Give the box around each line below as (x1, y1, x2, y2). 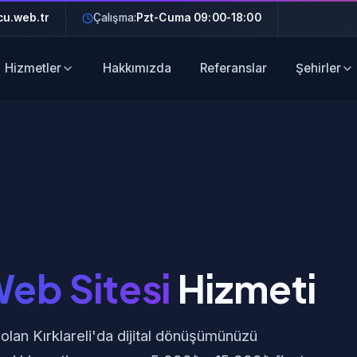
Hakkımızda (102, 61, 171, 76)
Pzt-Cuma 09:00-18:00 (135, 11, 261, 24)
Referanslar (199, 61, 267, 76)
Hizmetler (4, 61, 61, 76)
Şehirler (295, 61, 341, 76)
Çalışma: (92, 11, 136, 24)
